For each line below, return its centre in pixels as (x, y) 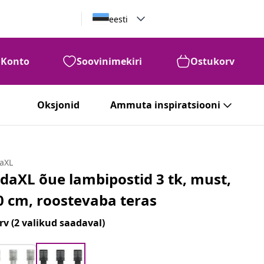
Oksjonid (58, 105)
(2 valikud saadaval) (58, 223)
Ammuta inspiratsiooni (165, 105)
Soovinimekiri (109, 61)
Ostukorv (212, 61)
